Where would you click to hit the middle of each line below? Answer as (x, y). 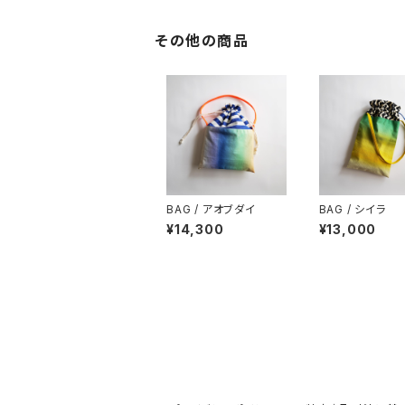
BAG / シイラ (352, 209)
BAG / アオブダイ (211, 209)
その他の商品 (202, 41)
